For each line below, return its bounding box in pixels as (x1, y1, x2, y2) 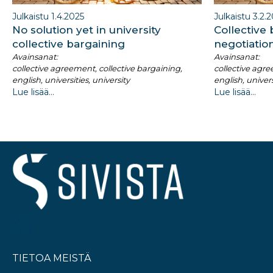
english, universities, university (12, 75, 130, 85)
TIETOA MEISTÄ (12, 252, 91, 264)
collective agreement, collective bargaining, (12, 63, 182, 74)
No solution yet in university (12, 24, 161, 37)
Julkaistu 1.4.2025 (12, 11, 84, 23)
